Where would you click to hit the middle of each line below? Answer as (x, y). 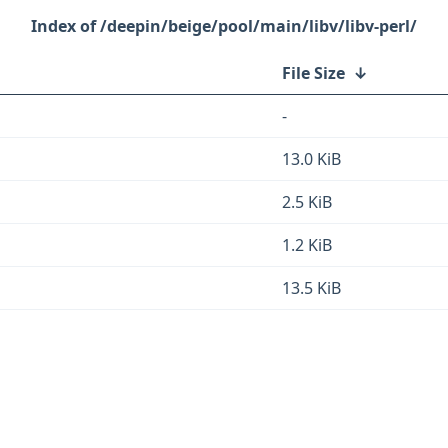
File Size (313, 73)
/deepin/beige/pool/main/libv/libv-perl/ (258, 26)
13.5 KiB (311, 288)
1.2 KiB (307, 245)
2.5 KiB (307, 202)
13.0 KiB (311, 159)
